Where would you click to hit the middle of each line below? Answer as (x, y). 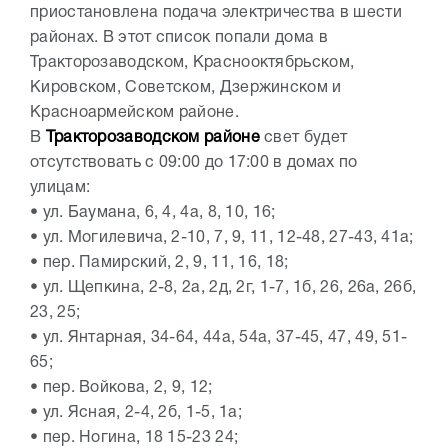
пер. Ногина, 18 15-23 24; (140, 438)
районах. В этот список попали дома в (179, 38)
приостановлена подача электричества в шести (216, 13)
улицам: (60, 188)
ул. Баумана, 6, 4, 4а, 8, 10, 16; (159, 213)
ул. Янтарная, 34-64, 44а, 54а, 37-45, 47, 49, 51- (225, 338)
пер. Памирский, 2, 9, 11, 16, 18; (165, 263)
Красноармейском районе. (139, 113)
